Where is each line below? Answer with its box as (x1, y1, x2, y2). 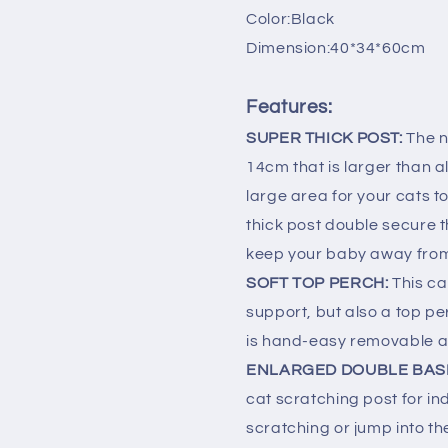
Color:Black (246, 10, 335, 27)
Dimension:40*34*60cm (246, 39, 426, 56)
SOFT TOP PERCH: (246, 274, 389, 291)
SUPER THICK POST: (246, 129, 407, 146)
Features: (246, 97, 333, 117)
